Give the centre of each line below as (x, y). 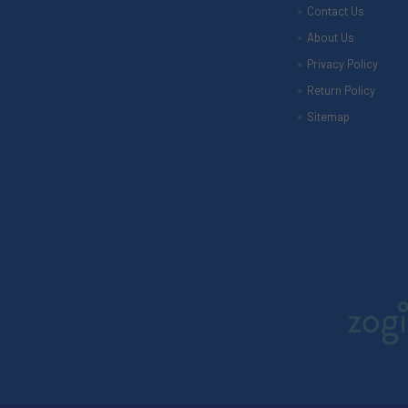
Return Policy (341, 91)
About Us (330, 38)
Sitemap (328, 117)
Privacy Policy (342, 64)
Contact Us (335, 11)
